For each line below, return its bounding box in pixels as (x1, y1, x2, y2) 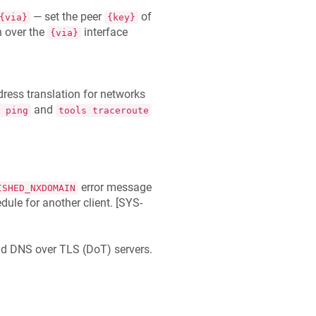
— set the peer (30, 9, 104, 23)
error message (78, 180, 152, 194)
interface (80, 25, 128, 39)
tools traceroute (58, 104, 149, 116)
